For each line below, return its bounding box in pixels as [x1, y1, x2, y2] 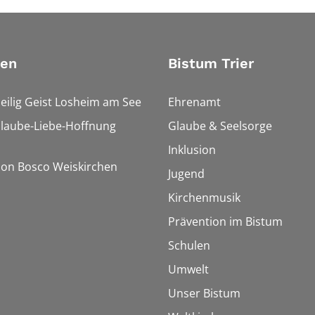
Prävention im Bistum [168, 214, 283, 229]
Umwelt [168, 262, 209, 277]
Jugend [168, 166, 205, 181]
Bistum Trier [168, 55, 254, 72]
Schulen [168, 238, 210, 253]
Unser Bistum [168, 285, 240, 301]
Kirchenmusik [168, 190, 240, 205]
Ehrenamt [168, 94, 221, 110]
